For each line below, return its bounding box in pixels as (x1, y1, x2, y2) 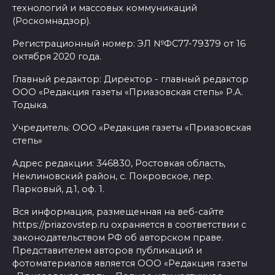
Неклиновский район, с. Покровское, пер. (12, 171, 213, 182)
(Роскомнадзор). (12, 15, 91, 27)
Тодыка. (12, 99, 48, 111)
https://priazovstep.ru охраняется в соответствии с (12, 219, 246, 231)
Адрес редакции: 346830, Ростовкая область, (12, 158, 225, 169)
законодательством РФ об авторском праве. (12, 232, 223, 244)
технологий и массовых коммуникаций (12, 2, 197, 14)
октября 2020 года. (12, 51, 101, 63)
